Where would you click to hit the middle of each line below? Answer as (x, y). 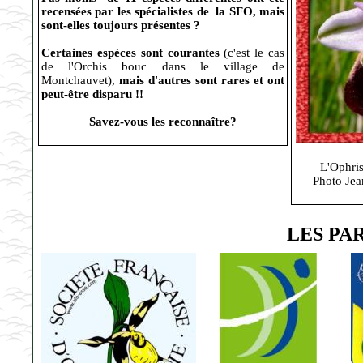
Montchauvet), (78, 80)
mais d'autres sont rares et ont (200, 80)
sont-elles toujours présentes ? (121, 25)
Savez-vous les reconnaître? (163, 122)
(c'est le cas (254, 53)
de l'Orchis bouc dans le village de (163, 66)
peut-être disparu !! (92, 94)
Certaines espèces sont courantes (133, 53)
